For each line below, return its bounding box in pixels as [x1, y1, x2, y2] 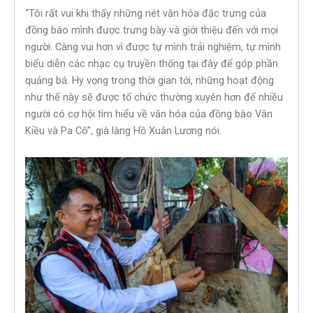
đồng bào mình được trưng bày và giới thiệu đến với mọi [25, 24, 278, 37]
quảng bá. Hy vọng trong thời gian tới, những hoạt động [25, 74, 274, 87]
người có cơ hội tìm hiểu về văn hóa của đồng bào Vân [25, 108, 272, 121]
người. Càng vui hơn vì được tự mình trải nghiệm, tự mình [25, 41, 281, 54]
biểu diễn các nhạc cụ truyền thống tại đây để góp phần [25, 57, 278, 71]
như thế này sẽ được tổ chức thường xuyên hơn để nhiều [25, 91, 283, 104]
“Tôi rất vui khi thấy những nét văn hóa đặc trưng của [25, 7, 266, 20]
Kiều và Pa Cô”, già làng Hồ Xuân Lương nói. [25, 124, 221, 138]
